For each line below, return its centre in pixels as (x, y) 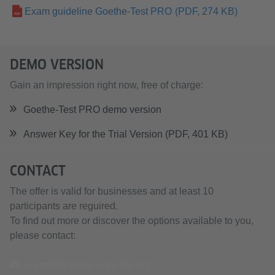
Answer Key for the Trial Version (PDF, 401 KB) (126, 134)
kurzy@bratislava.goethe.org (87, 265)
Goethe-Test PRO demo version (92, 110)
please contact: (43, 235)
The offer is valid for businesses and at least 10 (112, 191)
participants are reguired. (64, 206)
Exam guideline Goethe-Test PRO (98, 11)
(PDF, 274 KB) (206, 11)
